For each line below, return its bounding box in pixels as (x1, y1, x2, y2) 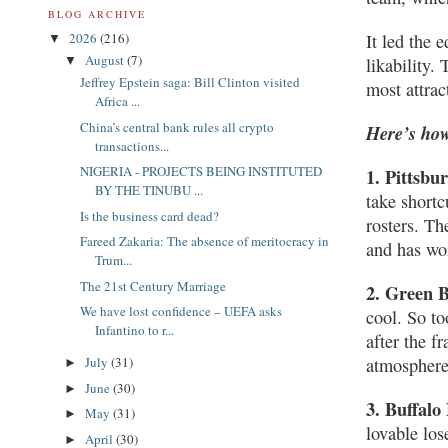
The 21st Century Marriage (80, 276, 227, 295)
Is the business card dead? (80, 206, 220, 225)
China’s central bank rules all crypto (80, 117, 275, 136)
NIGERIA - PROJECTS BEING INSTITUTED (80, 162, 323, 181)
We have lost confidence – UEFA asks (80, 302, 283, 321)
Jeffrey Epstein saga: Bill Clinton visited (80, 73, 301, 92)
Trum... (95, 251, 133, 270)
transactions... (95, 136, 170, 155)
